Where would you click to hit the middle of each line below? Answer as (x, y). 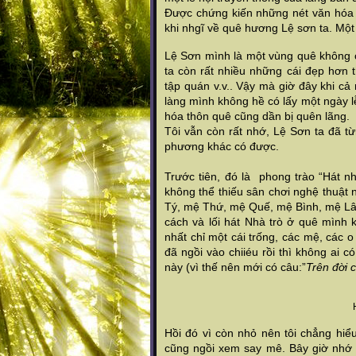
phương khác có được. (222, 146)
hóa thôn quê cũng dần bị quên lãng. (257, 116)
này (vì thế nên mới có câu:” (235, 267)
